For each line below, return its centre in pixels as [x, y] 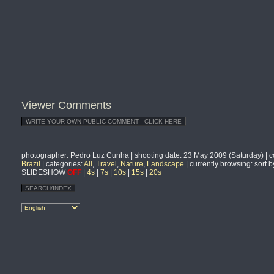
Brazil [31, 164]
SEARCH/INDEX [48, 188]
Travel [106, 164]
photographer [44, 155]
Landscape [165, 164]
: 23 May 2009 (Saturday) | [224, 155]
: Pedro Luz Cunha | [101, 155]
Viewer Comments [66, 105]
